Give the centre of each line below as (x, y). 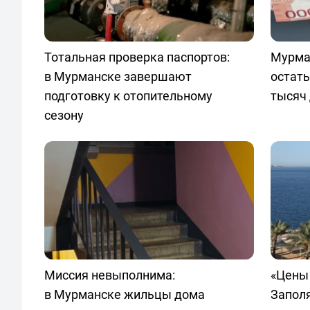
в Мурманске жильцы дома (125, 294)
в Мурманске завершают (118, 76)
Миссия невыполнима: (110, 274)
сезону (64, 115)
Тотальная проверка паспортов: (137, 57)
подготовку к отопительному (128, 96)
